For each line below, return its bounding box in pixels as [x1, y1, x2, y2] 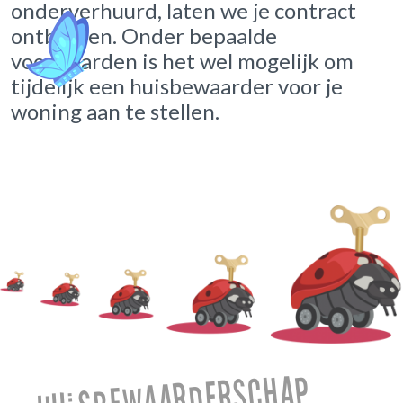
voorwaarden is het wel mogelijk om [11, 47, 354, 74]
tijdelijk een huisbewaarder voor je [11, 72, 343, 99]
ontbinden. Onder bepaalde [11, 22, 277, 49]
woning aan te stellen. [11, 97, 219, 124]
